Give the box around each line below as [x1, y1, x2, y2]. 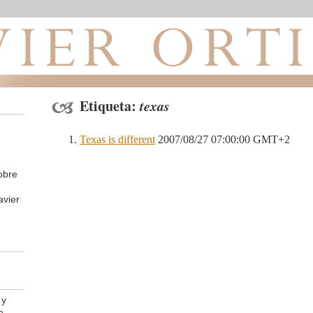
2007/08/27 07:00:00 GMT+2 [155, 133, 290, 145]
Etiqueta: [80, 96, 140, 116]
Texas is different [80, 133, 155, 145]
